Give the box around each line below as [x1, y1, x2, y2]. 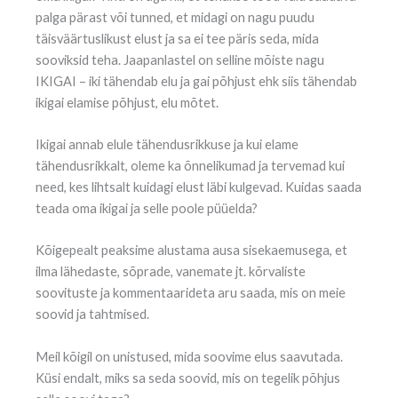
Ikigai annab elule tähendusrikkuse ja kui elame [36, 136, 298, 152]
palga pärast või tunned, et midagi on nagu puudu [36, 9, 314, 25]
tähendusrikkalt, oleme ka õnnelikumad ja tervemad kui [36, 157, 345, 173]
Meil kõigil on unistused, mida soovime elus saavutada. [36, 348, 343, 364]
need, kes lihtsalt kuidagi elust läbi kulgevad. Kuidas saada [36, 179, 362, 195]
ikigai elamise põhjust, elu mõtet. [36, 94, 219, 110]
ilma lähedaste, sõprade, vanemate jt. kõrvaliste [36, 264, 306, 280]
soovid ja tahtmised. [36, 306, 149, 322]
